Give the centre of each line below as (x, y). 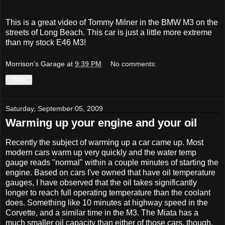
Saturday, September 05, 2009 (54, 109)
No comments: (134, 64)
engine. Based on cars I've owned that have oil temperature (110, 173)
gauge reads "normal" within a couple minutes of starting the (112, 163)
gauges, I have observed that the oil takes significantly (101, 183)
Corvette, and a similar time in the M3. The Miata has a (102, 213)
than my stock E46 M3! (46, 42)
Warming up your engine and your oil (101, 123)
